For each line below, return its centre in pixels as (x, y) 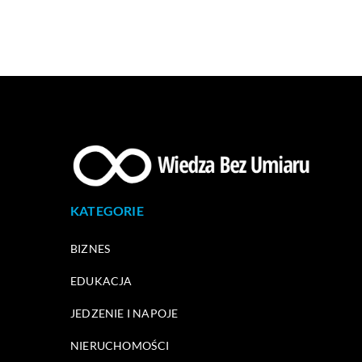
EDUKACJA (101, 280)
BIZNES (90, 248)
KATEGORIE (107, 210)
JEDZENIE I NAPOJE (124, 313)
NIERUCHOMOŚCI (120, 345)
